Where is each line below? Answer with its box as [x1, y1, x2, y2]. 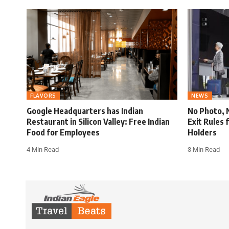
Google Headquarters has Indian [27, 106, 143, 117]
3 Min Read [188, 146, 220, 154]
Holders [188, 127, 217, 138]
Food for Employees [27, 127, 100, 138]
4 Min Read [27, 146, 59, 154]
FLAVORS [30, 93, 56, 99]
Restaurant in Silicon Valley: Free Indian [27, 117, 170, 127]
